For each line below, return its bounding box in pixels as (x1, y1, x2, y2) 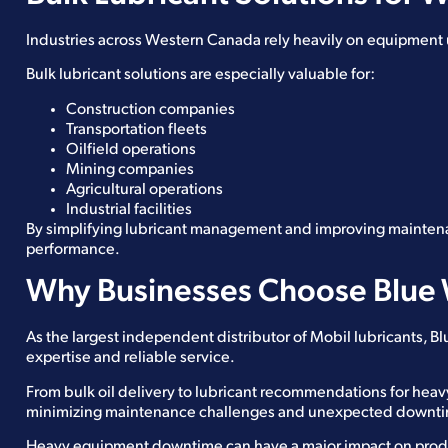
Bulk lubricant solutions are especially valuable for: (26, 67, 375, 84)
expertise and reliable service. (26, 350, 235, 367)
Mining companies (66, 161, 194, 178)
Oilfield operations (66, 141, 196, 158)
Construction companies (66, 101, 235, 118)
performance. (26, 241, 120, 258)
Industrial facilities (66, 201, 192, 218)
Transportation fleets (66, 121, 207, 138)
